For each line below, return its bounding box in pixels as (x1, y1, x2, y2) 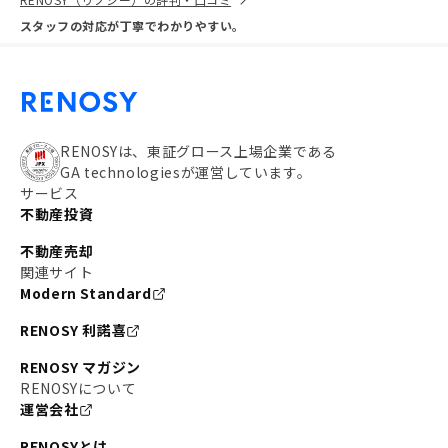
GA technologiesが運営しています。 (60, 162, 312, 182)
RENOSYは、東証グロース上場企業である (60, 141, 337, 161)
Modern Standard (20, 283, 152, 303)
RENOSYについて (20, 378, 137, 398)
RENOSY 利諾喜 (20, 320, 127, 340)
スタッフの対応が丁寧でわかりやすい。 (20, 17, 245, 34)
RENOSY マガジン (20, 357, 142, 377)
